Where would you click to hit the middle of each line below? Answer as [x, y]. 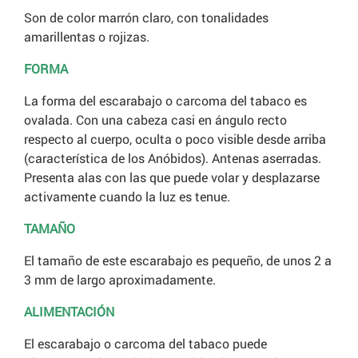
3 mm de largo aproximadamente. [120, 280]
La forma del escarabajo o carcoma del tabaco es [165, 101]
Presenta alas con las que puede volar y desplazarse [172, 177]
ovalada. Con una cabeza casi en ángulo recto [155, 120]
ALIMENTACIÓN [69, 312]
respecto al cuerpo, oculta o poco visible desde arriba [175, 139]
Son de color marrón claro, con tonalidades [146, 18]
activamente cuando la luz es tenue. [127, 197]
